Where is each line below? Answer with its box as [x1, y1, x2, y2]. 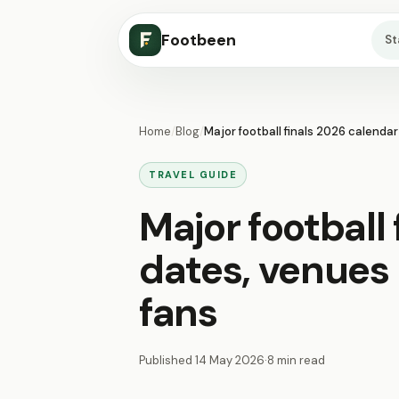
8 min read [267, 353, 325, 368]
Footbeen [161, 29, 236, 51]
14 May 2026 [195, 353, 265, 368]
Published [139, 353, 195, 368]
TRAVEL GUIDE [149, 168, 238, 181]
